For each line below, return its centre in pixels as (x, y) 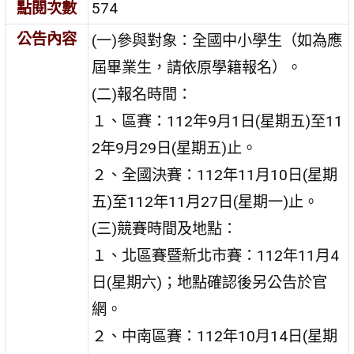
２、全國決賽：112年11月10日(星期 (215, 175)
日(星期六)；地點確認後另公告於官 (210, 282)
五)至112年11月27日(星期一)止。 (205, 201)
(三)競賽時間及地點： (165, 228)
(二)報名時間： (142, 94)
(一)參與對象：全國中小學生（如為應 (217, 40)
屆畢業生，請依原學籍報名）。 (197, 67)
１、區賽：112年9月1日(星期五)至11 (218, 121)
